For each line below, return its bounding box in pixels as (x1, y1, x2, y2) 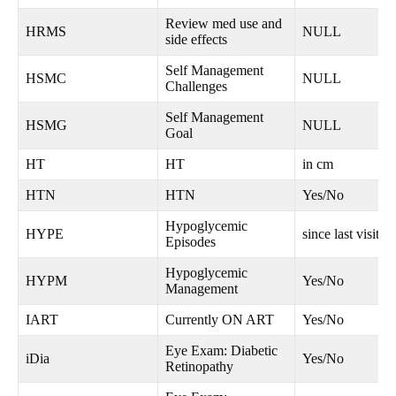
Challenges (165, 79, 227, 95)
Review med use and (165, 16, 282, 32)
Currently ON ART (165, 312, 274, 328)
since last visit (302, 226, 379, 242)
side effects (165, 32, 227, 48)
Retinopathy (165, 359, 233, 375)
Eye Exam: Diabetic (165, 343, 278, 359)
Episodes (165, 234, 216, 250)
